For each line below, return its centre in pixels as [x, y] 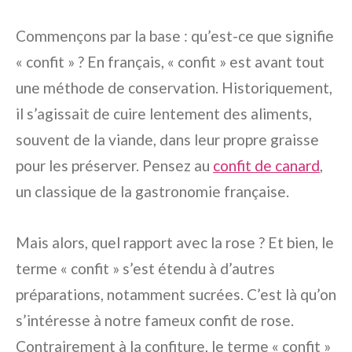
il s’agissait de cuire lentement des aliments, [164, 114]
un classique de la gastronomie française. [152, 192]
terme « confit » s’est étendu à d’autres [145, 269]
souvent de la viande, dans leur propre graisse [167, 140]
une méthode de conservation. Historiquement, [174, 88]
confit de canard [266, 166]
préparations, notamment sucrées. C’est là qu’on [176, 295]
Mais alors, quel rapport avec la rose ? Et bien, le [175, 243]
